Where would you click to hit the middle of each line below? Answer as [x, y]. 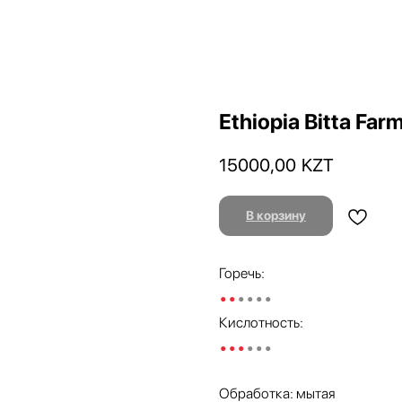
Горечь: [242, 274]
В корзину [276, 216]
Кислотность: [261, 323]
